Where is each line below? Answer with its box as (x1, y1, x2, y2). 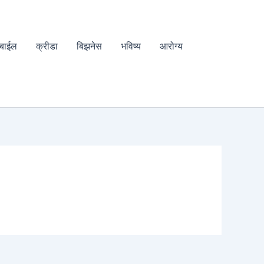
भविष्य (120, 40, 141, 52)
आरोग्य (159, 40, 183, 52)
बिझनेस (76, 40, 102, 52)
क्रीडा (35, 40, 58, 52)
